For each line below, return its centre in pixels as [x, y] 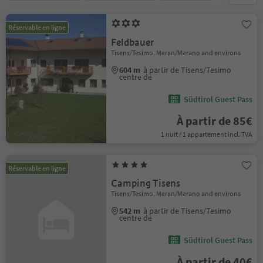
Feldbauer [133, 43]
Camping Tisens [146, 183]
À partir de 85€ [214, 121]
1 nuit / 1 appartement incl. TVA [206, 134]
